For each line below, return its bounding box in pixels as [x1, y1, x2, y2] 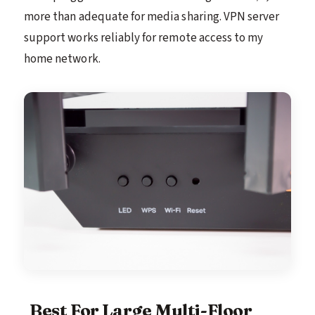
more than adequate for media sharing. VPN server [24, 8, 280, 26]
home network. [24, 51, 101, 68]
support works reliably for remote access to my [24, 30, 264, 47]
